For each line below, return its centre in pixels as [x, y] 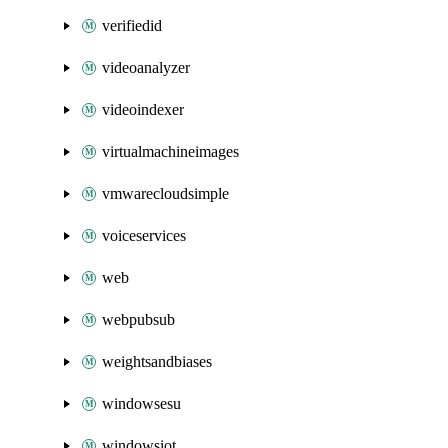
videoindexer [143, 109]
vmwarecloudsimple [165, 193]
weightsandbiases [157, 361]
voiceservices [144, 235]
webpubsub [138, 319]
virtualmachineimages [170, 151]
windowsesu [141, 403]
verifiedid [132, 25]
